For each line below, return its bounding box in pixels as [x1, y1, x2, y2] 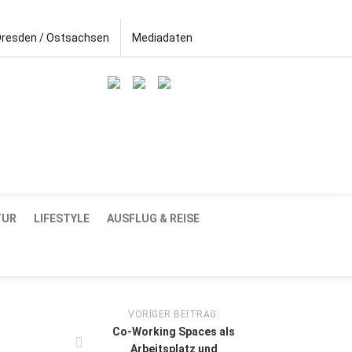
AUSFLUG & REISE [107, 211, 200, 225]
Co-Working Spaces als [112, 324, 235, 338]
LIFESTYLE [34, 211, 90, 225]
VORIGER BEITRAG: [128, 308, 219, 320]
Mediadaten [132, 31, 192, 44]
